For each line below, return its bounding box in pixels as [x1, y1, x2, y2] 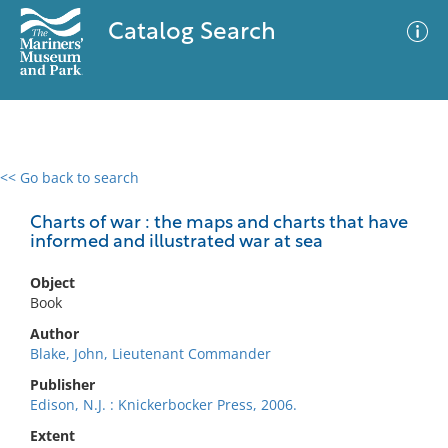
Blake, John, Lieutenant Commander [30, 344, 271, 363]
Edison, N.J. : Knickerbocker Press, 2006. [30, 395, 297, 414]
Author [30, 324, 79, 343]
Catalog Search [107, 21, 276, 45]
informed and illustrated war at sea [30, 233, 323, 252]
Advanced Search [238, 185, 354, 205]
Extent [30, 426, 75, 445]
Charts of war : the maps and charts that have [30, 214, 408, 233]
